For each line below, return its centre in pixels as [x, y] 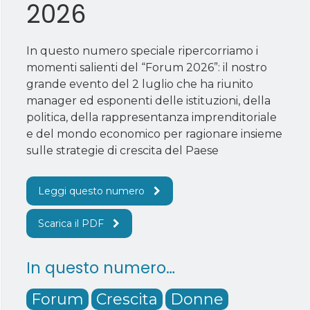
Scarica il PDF [71, 223]
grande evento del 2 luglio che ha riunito [140, 84]
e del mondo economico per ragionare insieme [155, 134]
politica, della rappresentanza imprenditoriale [152, 117]
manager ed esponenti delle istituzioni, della [149, 100]
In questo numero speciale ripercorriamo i [143, 51]
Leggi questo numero [92, 191]
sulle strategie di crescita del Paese [123, 150]
